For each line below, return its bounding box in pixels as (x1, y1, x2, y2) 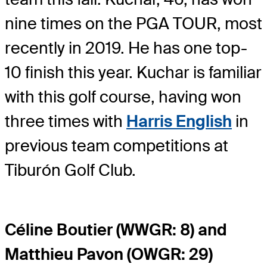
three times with (5, 110, 126, 132)
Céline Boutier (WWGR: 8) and (5, 219, 227, 240)
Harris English (126, 110, 232, 132)
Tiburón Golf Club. (5, 159, 136, 181)
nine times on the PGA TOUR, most (5, 13, 262, 34)
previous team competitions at (5, 135, 228, 156)
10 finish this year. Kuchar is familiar (5, 61, 262, 83)
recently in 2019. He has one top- (5, 37, 247, 58)
